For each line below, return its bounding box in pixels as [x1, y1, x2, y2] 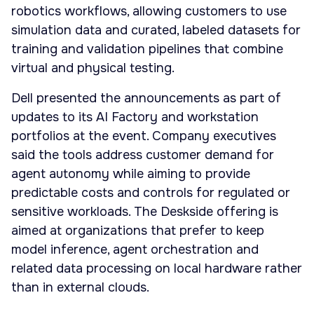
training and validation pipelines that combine [11, 41, 283, 57]
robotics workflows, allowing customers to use [11, 4, 287, 20]
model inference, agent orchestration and [11, 242, 259, 258]
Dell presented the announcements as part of [11, 90, 281, 107]
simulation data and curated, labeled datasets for [11, 22, 301, 39]
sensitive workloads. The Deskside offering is [11, 204, 278, 220]
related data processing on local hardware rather [11, 261, 302, 277]
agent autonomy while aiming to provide [11, 166, 250, 182]
